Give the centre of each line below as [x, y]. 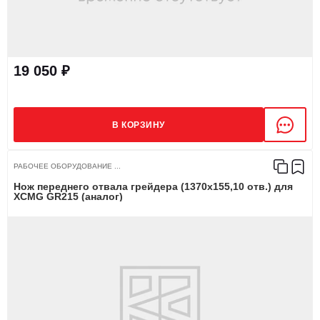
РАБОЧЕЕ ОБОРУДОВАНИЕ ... [67, 166]
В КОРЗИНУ [139, 125]
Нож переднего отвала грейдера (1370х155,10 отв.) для [153, 186]
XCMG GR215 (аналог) [68, 196]
